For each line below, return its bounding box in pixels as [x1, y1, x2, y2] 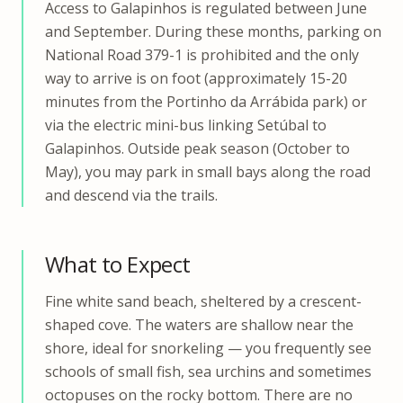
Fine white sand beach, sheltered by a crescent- [45, 291, 362, 312]
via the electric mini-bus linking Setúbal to [45, 115, 327, 136]
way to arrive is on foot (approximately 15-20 [45, 68, 347, 89]
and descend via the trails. [45, 185, 218, 206]
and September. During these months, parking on [45, 22, 381, 42]
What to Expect [45, 249, 191, 280]
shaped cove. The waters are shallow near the [45, 315, 354, 336]
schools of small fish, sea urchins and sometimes [45, 362, 372, 382]
